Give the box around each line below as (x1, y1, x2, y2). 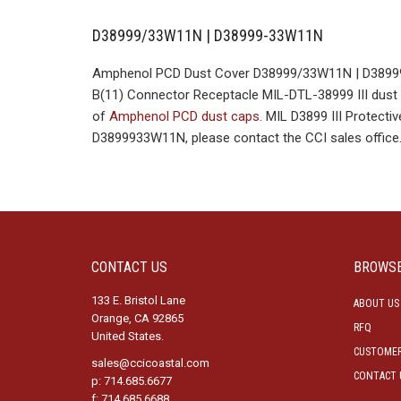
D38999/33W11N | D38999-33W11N (92, 26, 323, 45)
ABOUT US (353, 297, 399, 310)
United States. (91, 329, 164, 343)
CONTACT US (91, 259, 167, 276)
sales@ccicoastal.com (91, 356, 209, 370)
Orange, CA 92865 (91, 311, 183, 325)
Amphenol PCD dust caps (109, 108, 260, 124)
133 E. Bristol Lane (91, 294, 185, 307)
